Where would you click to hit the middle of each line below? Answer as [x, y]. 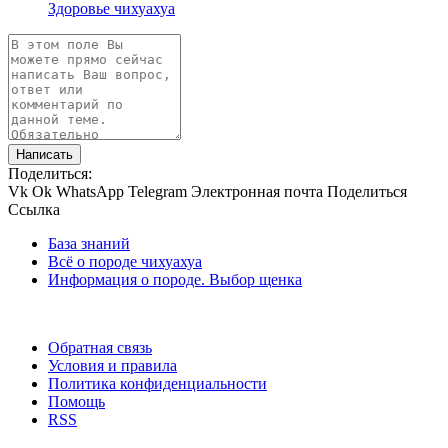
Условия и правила [112, 365]
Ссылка [34, 209]
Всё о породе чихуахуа [125, 261]
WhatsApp [90, 191]
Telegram [157, 191]
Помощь [76, 401]
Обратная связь [100, 347]
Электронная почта [257, 191]
